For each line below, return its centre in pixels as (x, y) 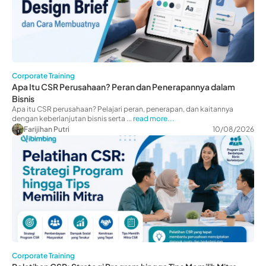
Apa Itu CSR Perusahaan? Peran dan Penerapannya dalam (123, 87)
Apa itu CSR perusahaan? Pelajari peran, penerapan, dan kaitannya (123, 109)
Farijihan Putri (47, 129)
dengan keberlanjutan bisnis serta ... (72, 119)
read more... (154, 119)
